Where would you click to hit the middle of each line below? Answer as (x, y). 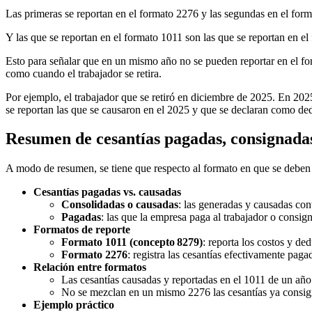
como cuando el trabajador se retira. (84, 73)
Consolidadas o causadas (120, 205)
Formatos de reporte (82, 230)
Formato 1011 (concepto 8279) (132, 242)
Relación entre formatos (90, 267)
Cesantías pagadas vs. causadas (107, 192)
